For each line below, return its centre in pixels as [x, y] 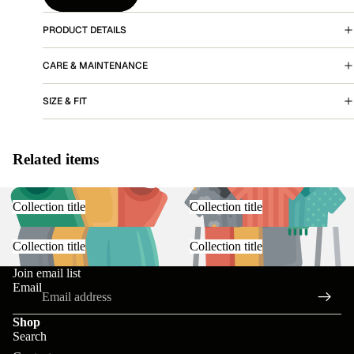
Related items [56, 159]
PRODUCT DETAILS [84, 30]
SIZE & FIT [64, 101]
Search [30, 336]
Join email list [47, 273]
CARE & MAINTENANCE [95, 65]
